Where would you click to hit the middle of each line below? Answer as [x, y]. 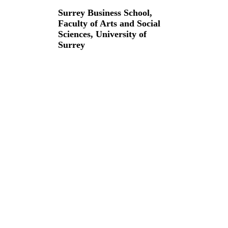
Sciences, [77, 34]
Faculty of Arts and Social [109, 23]
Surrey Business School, [105, 12]
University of [121, 34]
